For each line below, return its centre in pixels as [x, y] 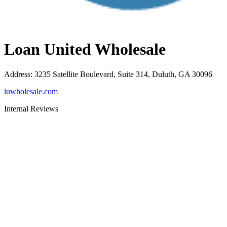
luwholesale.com [31, 91]
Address [17, 74]
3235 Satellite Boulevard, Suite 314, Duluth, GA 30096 [123, 74]
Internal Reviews [31, 108]
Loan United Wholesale [85, 49]
